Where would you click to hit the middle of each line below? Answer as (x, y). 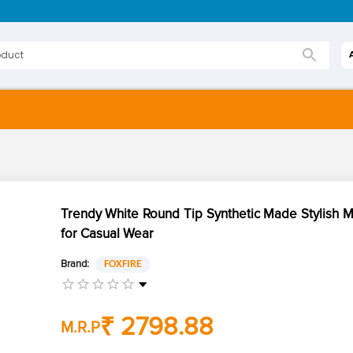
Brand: (74, 264)
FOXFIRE (123, 264)
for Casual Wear (107, 233)
